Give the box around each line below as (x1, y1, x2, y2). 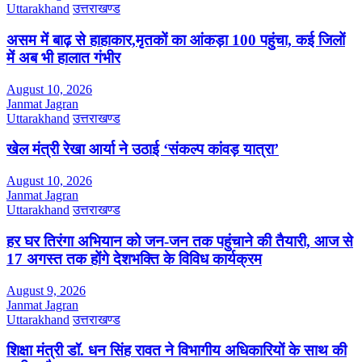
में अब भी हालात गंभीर (6, 48, 120, 66)
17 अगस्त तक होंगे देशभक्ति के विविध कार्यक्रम (6, 250, 262, 267)
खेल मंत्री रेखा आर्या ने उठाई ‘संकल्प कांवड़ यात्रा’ (6, 141, 279, 158)
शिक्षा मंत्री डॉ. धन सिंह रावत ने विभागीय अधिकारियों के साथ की (6, 342, 347, 360)
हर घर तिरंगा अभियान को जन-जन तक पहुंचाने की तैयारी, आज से (6, 232, 353, 250)
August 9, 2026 (6, 283, 86, 297)
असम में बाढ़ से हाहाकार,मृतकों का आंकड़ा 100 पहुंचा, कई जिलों (6, 31, 345, 48)
